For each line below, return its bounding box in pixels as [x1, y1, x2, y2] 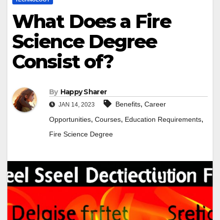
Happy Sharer [60, 87, 107, 97]
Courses [95, 115, 121, 124]
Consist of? [12, 50, 114, 73]
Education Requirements [125, 115, 201, 124]
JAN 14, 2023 [57, 101, 95, 109]
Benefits [115, 100, 140, 109]
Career [144, 100, 166, 109]
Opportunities [49, 115, 91, 124]
